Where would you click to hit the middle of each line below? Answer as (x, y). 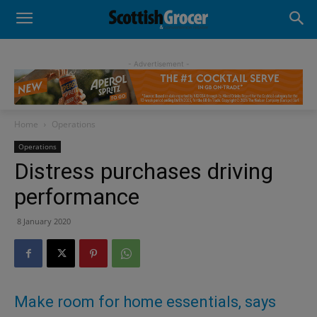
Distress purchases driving (144, 172)
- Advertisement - (158, 64)
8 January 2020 (44, 221)
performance (77, 197)
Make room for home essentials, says (145, 302)
